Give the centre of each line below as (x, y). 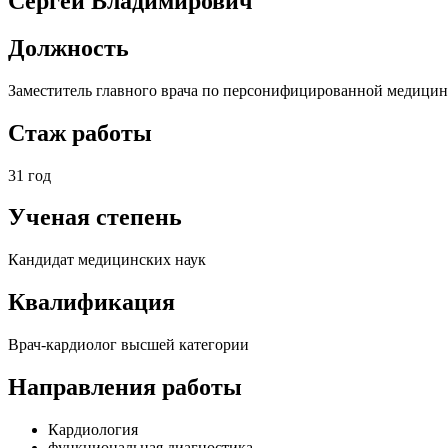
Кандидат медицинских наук (107, 260)
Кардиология (93, 429)
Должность (68, 47)
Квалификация (91, 302)
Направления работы (125, 387)
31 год (29, 175)
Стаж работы (80, 132)
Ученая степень (95, 217)
